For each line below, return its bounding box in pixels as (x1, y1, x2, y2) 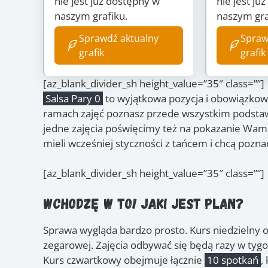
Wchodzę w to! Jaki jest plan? (43, 194, 244, 212)
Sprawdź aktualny (78, 32, 159, 45)
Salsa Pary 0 (45, 91, 100, 105)
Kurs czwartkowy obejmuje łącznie (43, 252, 205, 267)
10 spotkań (207, 252, 258, 267)
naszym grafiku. (54, 9, 127, 23)
